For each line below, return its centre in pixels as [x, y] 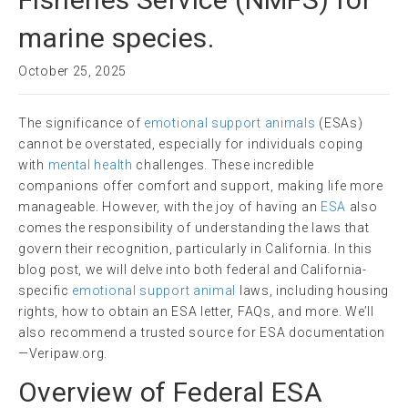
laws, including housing [312, 290]
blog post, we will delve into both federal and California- [193, 269]
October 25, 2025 [73, 71]
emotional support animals [230, 122]
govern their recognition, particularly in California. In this [195, 248]
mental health [90, 164]
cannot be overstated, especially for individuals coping [191, 143]
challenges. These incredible [223, 164]
